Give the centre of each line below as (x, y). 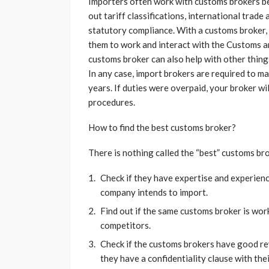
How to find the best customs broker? (162, 128)
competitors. (125, 225)
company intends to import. (155, 192)
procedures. (113, 102)
